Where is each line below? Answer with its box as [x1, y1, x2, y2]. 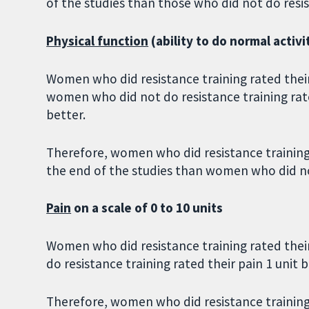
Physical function [46, 32, 149, 49]
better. [46, 106, 86, 123]
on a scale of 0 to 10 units [71, 199, 223, 217]
